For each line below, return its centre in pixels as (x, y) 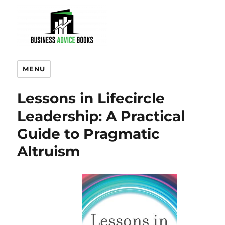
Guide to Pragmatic (89, 133)
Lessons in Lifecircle (91, 98)
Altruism (49, 151)
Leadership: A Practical (101, 116)
